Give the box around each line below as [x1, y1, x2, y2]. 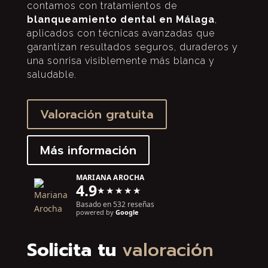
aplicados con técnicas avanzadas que [26, 28, 215, 39]
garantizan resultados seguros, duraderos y [26, 41, 238, 53]
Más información [39, 141, 136, 159]
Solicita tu [26, 236, 122, 264]
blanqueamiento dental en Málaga [26, 14, 215, 25]
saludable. [26, 69, 77, 80]
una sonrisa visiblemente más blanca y [26, 55, 215, 66]
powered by [75, 208, 115, 217]
